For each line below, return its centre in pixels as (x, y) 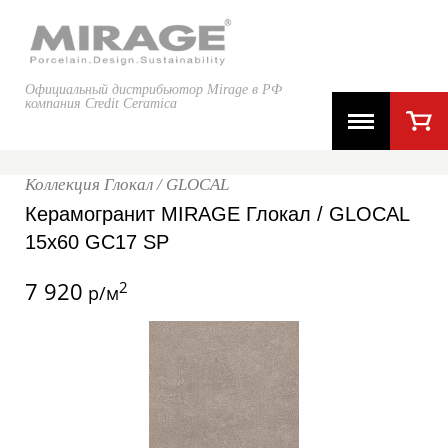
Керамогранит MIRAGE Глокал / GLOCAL (217, 214)
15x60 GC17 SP (97, 242)
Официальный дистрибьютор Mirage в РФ (153, 90)
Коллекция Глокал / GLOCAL (127, 184)
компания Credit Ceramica (101, 104)
